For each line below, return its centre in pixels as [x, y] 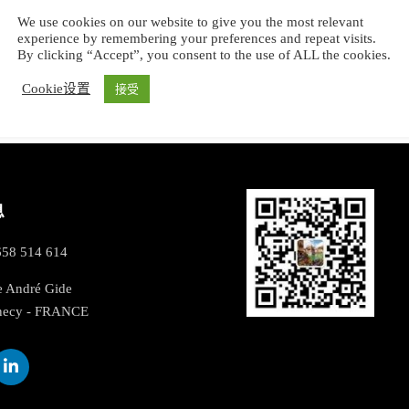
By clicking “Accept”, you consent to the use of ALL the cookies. [204, 54]
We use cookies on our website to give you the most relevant [190, 21]
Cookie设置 [56, 89]
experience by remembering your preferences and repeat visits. [197, 38]
